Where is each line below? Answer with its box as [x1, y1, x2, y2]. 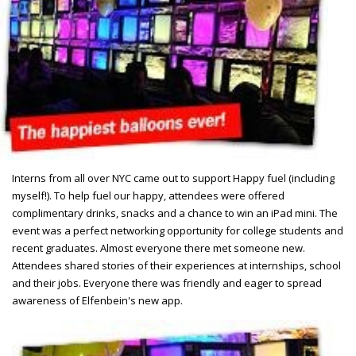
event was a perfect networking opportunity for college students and [12, 222, 343, 238]
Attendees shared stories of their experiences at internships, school [12, 257, 341, 273]
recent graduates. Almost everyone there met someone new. [12, 240, 305, 255]
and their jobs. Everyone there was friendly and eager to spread [12, 275, 322, 290]
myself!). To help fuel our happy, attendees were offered [12, 188, 284, 203]
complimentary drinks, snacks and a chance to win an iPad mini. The [12, 205, 338, 220]
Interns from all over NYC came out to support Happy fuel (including [12, 170, 335, 185]
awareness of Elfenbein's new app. [12, 292, 183, 308]
